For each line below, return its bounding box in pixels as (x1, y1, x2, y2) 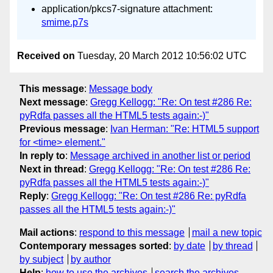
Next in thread (19, 164, 84, 175)
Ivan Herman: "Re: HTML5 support (110, 124, 259, 135)
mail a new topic (191, 227, 262, 238)
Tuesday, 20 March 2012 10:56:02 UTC (75, 50, 247, 61)
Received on (17, 50, 75, 61)
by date (174, 241, 205, 252)
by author (70, 254, 111, 265)
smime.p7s (41, 17, 88, 28)
